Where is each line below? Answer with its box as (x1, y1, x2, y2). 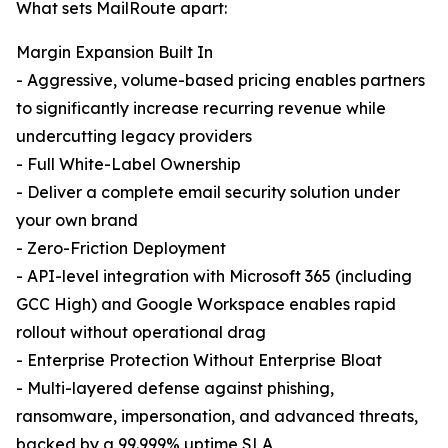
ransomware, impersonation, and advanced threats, (16, 406, 418, 427)
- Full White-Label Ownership (16, 154, 241, 175)
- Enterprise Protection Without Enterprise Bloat (16, 350, 382, 371)
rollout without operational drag (16, 322, 266, 343)
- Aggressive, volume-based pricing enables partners (16, 70, 425, 91)
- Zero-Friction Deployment (16, 238, 226, 259)
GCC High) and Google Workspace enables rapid (16, 294, 396, 315)
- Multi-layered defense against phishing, (16, 378, 334, 399)
